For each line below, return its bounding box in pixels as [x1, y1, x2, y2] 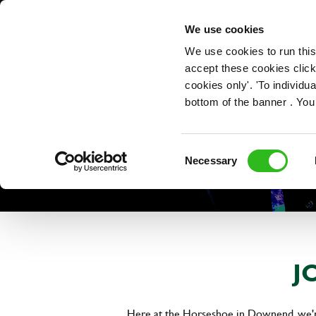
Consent [184, 145, 224, 158]
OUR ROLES [206, 23, 259, 37]
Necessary [185, 154, 238, 166]
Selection [184, 162, 228, 175]
